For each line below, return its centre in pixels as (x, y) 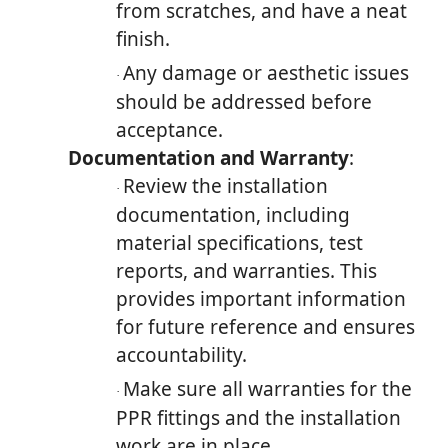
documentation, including (233, 214)
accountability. (181, 354)
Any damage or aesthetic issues (266, 72)
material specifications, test (239, 242)
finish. (143, 38)
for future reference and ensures (265, 326)
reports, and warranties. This (246, 270)
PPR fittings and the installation (258, 417)
